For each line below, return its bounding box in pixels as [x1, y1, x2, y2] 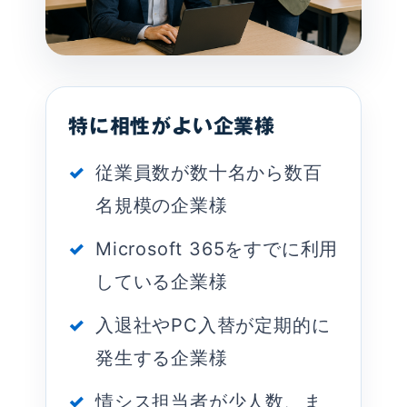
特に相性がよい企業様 [68, 116, 275, 137]
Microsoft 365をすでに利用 [95, 238, 339, 261]
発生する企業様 [95, 347, 228, 370]
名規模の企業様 [95, 194, 228, 217]
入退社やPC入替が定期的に [95, 314, 331, 337]
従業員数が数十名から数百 [95, 162, 323, 184]
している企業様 [95, 271, 228, 293]
